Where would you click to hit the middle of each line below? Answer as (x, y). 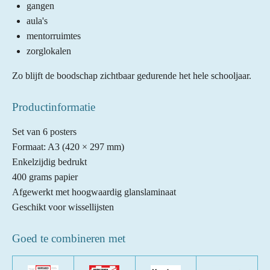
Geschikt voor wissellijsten (63, 207)
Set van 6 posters (44, 131)
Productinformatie (54, 107)
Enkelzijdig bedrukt (49, 162)
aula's (37, 20)
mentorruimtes (54, 36)
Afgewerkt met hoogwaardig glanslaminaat (94, 192)
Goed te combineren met (69, 238)
